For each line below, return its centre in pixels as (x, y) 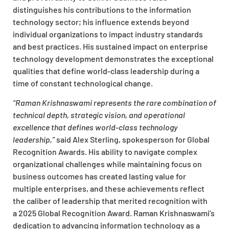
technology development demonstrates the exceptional (113, 58)
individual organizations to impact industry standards (108, 34)
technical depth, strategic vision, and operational (99, 115)
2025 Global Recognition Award (74, 213)
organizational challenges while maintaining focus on (107, 164)
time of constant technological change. (83, 83)
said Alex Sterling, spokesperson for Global (132, 140)
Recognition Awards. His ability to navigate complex (105, 152)
